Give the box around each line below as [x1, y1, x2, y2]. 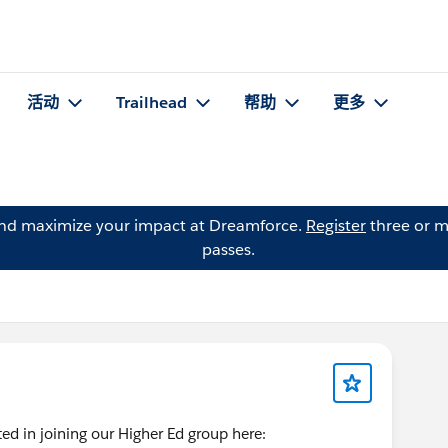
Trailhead [116, 92, 187, 114]
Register [306, 215, 366, 236]
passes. [201, 239, 255, 260]
